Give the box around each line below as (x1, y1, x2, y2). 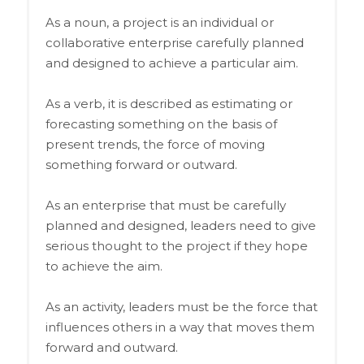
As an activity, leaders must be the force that (45, 298, 318, 314)
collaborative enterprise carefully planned (45, 34, 304, 50)
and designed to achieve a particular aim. (45, 54, 298, 71)
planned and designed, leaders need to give (45, 217, 316, 233)
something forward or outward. (45, 156, 237, 172)
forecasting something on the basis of (45, 115, 277, 132)
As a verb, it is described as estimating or (45, 95, 292, 111)
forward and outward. (45, 339, 178, 355)
